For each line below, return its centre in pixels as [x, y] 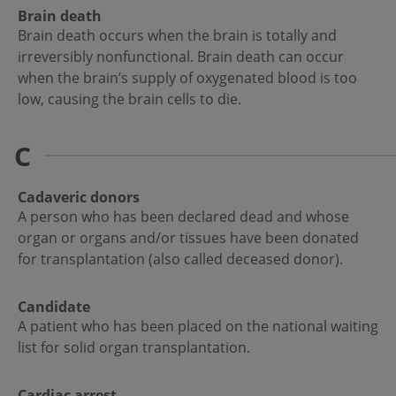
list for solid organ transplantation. [136, 348]
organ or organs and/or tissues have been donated [188, 238]
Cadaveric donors [79, 198]
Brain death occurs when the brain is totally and [177, 36]
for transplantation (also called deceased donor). [182, 259]
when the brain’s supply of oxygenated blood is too [187, 78]
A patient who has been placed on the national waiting [198, 327]
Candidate [54, 307]
